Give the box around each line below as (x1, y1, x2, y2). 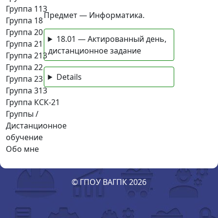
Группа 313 (6, 85, 47, 96)
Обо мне (6, 144, 39, 154)
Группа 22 (6, 62, 43, 73)
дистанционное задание (48, 45, 141, 56)
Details (56, 72, 82, 82)
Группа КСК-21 (6, 97, 60, 108)
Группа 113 (6, 3, 47, 14)
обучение (6, 132, 43, 143)
